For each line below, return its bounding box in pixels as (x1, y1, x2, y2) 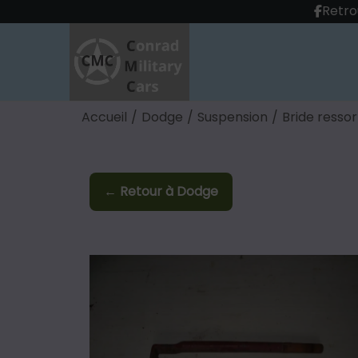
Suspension (197, 107, 268, 126)
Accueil (82, 107, 127, 126)
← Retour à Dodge (104, 181, 218, 201)
